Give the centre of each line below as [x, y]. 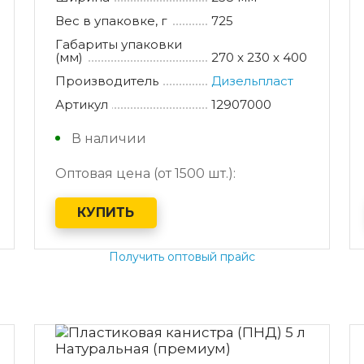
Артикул [81, 104]
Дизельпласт [253, 80]
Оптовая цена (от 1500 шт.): [145, 173]
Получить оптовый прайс [182, 256]
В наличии [108, 138]
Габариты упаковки [118, 44]
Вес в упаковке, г [111, 20]
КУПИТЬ [106, 213]
